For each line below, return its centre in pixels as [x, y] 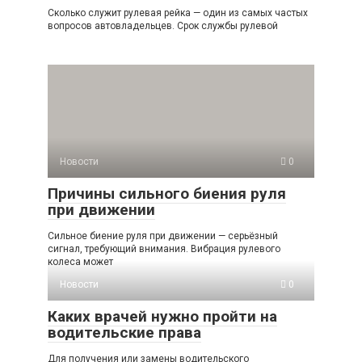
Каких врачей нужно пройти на [162, 316]
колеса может [80, 261]
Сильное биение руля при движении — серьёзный [163, 236]
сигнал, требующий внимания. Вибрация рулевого [164, 248]
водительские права [124, 332]
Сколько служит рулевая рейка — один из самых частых [178, 13]
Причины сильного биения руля [167, 193]
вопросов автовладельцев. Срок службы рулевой [163, 25]
